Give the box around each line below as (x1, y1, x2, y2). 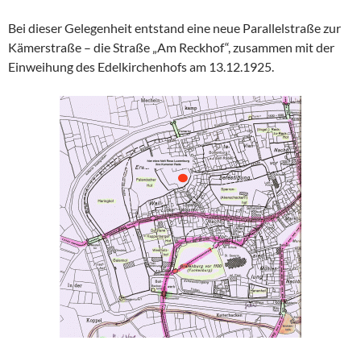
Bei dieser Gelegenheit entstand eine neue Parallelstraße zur (8, 20, 341, 36)
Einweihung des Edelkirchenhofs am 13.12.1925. (8, 59, 274, 75)
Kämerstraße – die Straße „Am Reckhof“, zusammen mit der (8, 39, 334, 56)
